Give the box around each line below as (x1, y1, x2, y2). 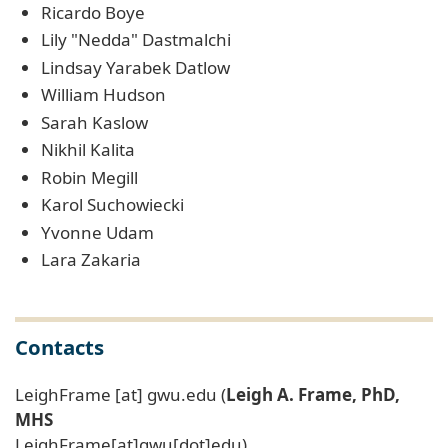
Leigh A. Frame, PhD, (226, 383, 400, 407)
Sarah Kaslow (40, 110, 148, 134)
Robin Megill (40, 165, 138, 189)
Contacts (15, 333, 104, 362)
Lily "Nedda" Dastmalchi (40, 28, 231, 52)
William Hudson (40, 83, 166, 107)
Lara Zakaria (40, 248, 141, 272)
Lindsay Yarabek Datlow (40, 55, 230, 79)
